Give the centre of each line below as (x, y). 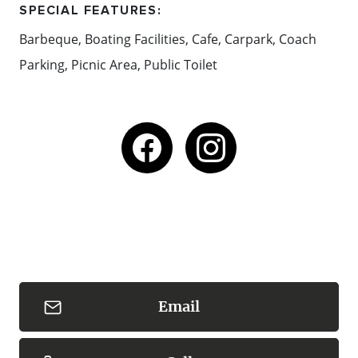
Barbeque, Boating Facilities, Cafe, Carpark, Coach (168, 39)
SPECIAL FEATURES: (91, 10)
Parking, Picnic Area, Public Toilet (118, 65)
